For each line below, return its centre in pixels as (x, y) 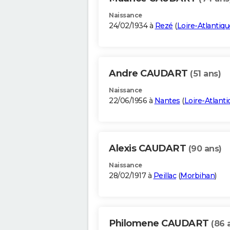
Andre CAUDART (149, 74)
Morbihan (197, 176)
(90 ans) (205, 149)
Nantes (167, 101)
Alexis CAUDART (149, 149)
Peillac (165, 176)
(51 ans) (205, 74)
